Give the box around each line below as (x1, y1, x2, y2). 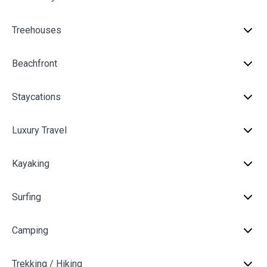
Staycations (12, 91, 61, 103)
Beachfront (12, 58, 57, 69)
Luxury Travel (12, 125, 67, 136)
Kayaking (12, 158, 49, 169)
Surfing (12, 191, 41, 203)
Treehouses (12, 24, 61, 36)
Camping (12, 225, 48, 236)
